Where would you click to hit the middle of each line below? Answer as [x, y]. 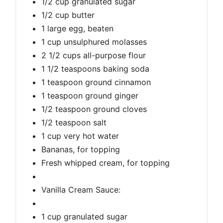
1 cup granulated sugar [84, 217]
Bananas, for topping [81, 150]
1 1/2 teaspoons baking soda [95, 69]
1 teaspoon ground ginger [90, 96]
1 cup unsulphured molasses [94, 42]
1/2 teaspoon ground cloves [94, 109]
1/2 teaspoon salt [74, 123]
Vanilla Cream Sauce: [81, 190]
